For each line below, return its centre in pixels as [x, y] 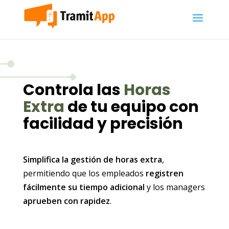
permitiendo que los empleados [84, 173]
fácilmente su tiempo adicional [84, 187]
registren [164, 173]
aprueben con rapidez [66, 201]
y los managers [175, 187]
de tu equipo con [131, 107]
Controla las [73, 90]
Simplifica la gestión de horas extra [92, 159]
